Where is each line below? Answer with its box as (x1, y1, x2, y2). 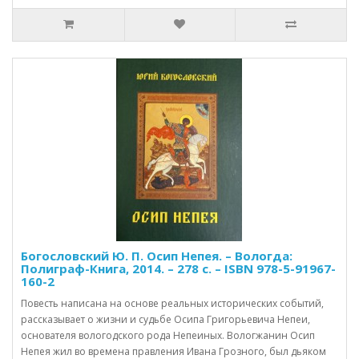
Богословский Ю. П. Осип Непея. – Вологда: (21, 247, 292, 264)
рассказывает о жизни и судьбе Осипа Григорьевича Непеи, (21, 312, 310, 326)
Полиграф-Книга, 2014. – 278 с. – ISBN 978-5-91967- (21, 260, 336, 276)
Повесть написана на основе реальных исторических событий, (21, 296, 324, 310)
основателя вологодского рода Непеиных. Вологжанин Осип (21, 328, 315, 342)
